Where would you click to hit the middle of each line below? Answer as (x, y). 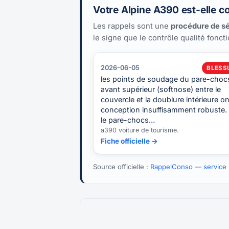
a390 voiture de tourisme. (140, 130)
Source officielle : (122, 166)
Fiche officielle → (129, 141)
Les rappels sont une (132, 26)
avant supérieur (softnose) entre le (161, 89)
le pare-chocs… (128, 120)
